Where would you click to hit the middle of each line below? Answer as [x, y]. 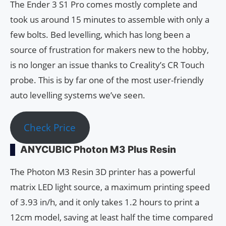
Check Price [50, 127]
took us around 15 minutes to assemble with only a [110, 20]
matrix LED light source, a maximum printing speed [110, 187]
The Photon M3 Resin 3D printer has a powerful [103, 172]
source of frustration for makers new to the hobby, [109, 50]
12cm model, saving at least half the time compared [111, 217]
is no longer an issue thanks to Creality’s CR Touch [107, 65]
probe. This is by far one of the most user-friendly [107, 80]
